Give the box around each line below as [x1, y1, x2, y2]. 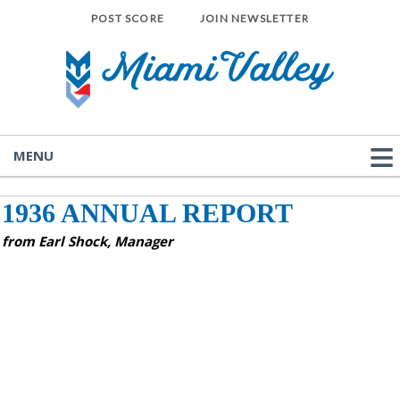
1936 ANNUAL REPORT [2, 198, 293, 228]
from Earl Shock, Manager [2, 232, 173, 250]
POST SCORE [91, 12, 164, 25]
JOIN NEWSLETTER [200, 12, 309, 25]
